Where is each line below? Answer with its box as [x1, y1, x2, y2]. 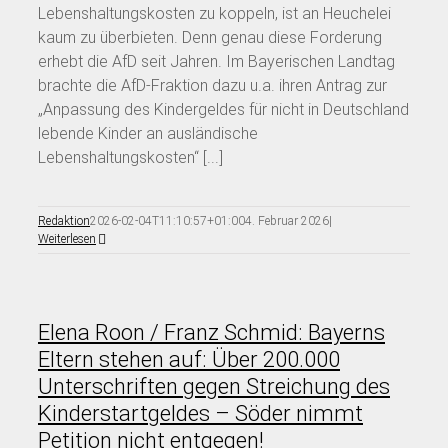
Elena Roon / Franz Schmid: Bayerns [38, 319, 385, 345]
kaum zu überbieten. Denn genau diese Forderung [38, 27, 382, 47]
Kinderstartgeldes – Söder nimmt [38, 400, 363, 426]
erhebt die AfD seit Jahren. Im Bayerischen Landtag [38, 51, 395, 71]
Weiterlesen [38, 231, 96, 246]
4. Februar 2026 [245, 213, 329, 228]
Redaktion [38, 213, 90, 228]
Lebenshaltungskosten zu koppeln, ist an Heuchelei [38, 3, 391, 23]
